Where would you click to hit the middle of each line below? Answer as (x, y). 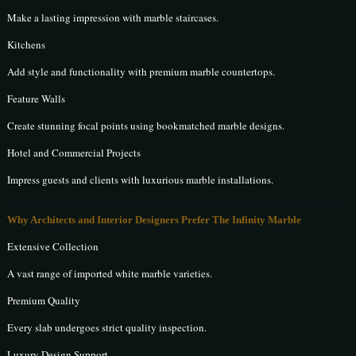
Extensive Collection (53, 246)
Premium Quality (44, 300)
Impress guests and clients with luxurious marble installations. (141, 179)
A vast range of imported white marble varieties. (110, 273)
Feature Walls (37, 98)
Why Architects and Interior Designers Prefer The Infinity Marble (155, 219)
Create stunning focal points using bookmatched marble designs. (146, 125)
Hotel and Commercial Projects (74, 152)
